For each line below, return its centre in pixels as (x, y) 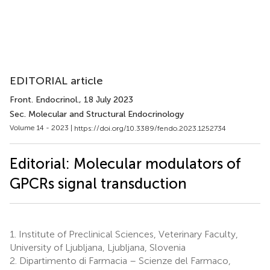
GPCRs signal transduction (98, 183)
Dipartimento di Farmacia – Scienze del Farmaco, (124, 260)
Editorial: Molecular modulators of (125, 163)
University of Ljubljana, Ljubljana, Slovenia (98, 247)
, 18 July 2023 (106, 100)
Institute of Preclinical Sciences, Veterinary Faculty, (127, 234)
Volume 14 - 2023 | (42, 128)
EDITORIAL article (56, 81)
